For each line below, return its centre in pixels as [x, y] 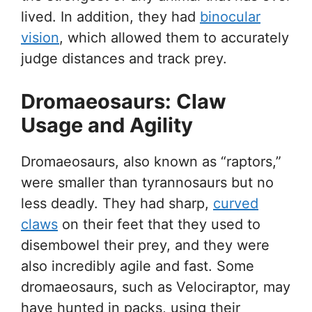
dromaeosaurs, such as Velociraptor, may [156, 287]
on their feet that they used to [159, 224]
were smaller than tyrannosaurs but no [147, 182]
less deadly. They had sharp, [117, 203]
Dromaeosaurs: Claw [124, 101]
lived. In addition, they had [110, 16]
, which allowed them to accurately [174, 37]
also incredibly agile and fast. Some [138, 266]
